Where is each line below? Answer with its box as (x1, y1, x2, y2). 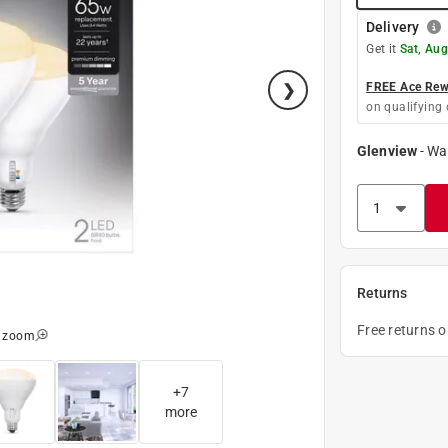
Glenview (357, 142, 417, 159)
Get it (366, 41, 400, 56)
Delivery (366, 18, 419, 35)
